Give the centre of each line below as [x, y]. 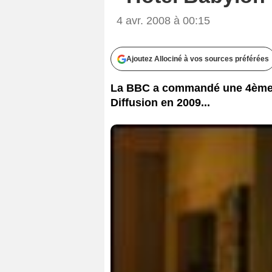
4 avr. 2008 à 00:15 [163, 20]
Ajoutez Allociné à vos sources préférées [198, 59]
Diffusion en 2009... [160, 102]
